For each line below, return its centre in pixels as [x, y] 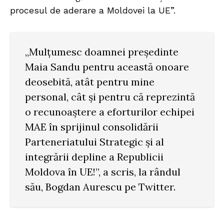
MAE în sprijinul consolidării [92, 126]
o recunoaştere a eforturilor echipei [110, 111]
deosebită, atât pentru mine [90, 81]
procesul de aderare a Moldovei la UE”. [93, 10]
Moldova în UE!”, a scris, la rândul [103, 171]
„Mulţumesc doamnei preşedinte [102, 51]
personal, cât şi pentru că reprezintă [110, 96]
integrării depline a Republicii [94, 156]
